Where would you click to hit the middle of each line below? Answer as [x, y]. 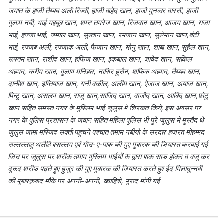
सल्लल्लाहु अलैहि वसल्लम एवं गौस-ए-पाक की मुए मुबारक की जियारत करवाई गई [108, 145]
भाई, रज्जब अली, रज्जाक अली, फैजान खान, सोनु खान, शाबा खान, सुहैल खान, [109, 47]
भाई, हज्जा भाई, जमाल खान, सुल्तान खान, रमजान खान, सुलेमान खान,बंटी [103, 35]
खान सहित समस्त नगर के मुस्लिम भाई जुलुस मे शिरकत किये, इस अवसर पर [104, 108]
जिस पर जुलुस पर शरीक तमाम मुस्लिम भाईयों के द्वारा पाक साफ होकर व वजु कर [109, 157]
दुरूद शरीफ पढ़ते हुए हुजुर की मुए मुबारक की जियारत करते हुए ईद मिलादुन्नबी [105, 169]
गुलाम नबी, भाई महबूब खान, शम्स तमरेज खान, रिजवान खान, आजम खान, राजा [109, 23]
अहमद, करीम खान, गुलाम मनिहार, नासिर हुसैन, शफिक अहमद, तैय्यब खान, [104, 72]
